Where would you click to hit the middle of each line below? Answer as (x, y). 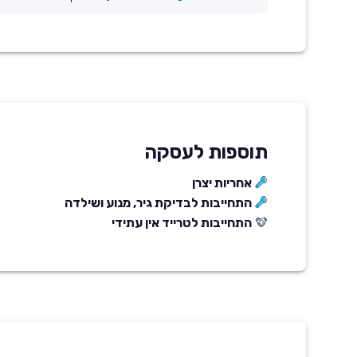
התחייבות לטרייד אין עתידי (182, 222)
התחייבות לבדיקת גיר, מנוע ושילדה (158, 202)
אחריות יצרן (222, 182)
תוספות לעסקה (206, 152)
